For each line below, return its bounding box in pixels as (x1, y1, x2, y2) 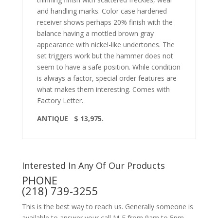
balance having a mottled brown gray (36, 29, 154, 38)
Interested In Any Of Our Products (21, 160, 165, 172)
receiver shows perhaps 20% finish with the (36, 18, 173, 27)
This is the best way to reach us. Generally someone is (21, 202, 193, 212)
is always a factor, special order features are (36, 73, 177, 83)
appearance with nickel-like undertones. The (36, 40, 175, 50)
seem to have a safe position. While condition (36, 62, 181, 72)
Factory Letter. (36, 96, 83, 106)
